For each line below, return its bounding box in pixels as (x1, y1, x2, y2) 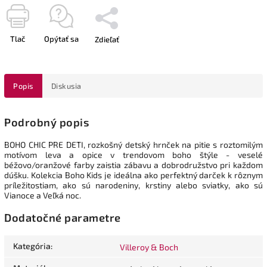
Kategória (13, 241, 51, 252)
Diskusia (51, 80, 82, 91)
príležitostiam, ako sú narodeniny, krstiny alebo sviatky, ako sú (4, 179, 263, 190)
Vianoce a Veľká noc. (4, 190, 81, 200)
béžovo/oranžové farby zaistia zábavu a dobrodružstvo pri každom (4, 159, 263, 170)
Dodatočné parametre (4, 211, 121, 225)
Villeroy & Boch (120, 242, 178, 253)
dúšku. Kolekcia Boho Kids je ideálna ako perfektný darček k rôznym (4, 169, 263, 180)
